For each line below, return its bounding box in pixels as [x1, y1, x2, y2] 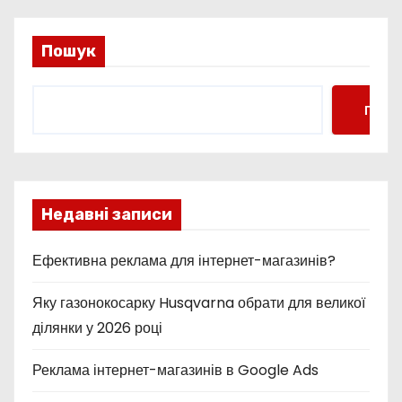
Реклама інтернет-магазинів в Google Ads [32, 360, 319, 380]
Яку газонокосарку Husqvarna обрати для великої [32, 293, 365, 313]
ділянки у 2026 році [32, 318, 162, 338]
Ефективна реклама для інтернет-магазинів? [32, 250, 336, 271]
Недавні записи [41, 205, 172, 224]
